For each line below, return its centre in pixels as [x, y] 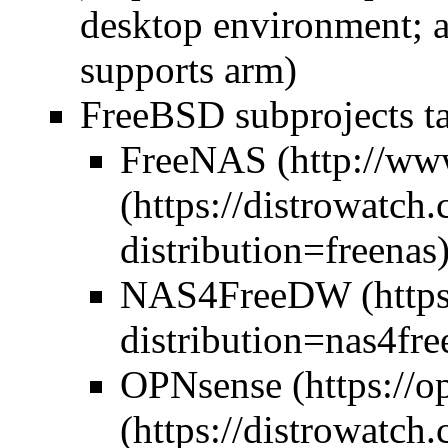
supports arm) [188, 69]
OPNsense [201, 384]
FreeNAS [193, 159]
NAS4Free [203, 294]
